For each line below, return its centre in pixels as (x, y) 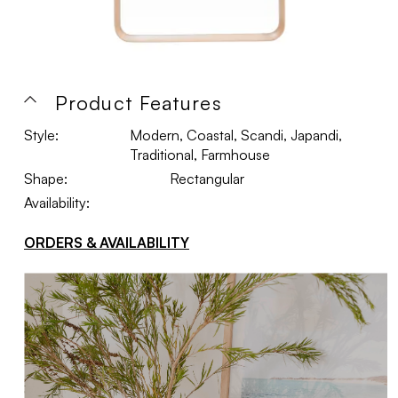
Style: (41, 135)
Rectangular (207, 179)
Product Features (139, 103)
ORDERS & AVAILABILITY (107, 243)
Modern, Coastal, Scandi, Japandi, (235, 135)
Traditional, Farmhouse (199, 155)
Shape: (46, 179)
